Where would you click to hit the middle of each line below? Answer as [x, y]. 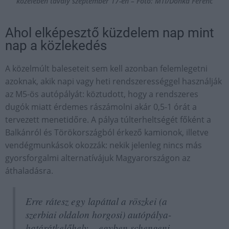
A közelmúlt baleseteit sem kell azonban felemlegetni [106, 69]
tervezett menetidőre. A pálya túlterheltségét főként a [108, 120]
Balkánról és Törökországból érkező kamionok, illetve [107, 133]
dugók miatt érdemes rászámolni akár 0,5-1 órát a [101, 107]
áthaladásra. [29, 171]
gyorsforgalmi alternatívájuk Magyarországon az [98, 158]
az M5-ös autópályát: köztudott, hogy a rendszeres [102, 94]
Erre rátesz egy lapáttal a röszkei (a [96, 201]
